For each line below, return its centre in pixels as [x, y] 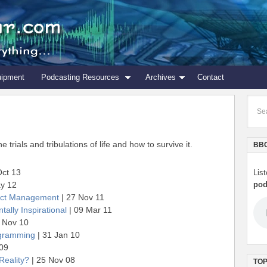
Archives [161, 77]
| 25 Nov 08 [52, 260]
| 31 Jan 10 [58, 235]
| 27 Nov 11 [82, 197]
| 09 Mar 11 [89, 210]
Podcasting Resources [83, 77]
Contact [211, 77]
